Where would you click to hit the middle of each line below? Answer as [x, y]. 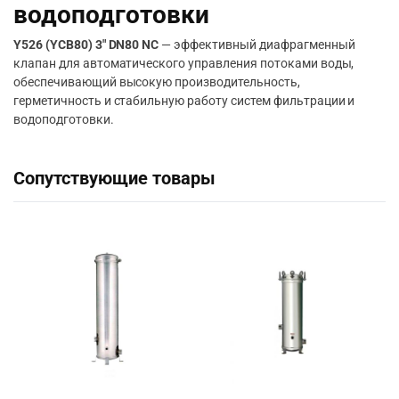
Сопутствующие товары [114, 179]
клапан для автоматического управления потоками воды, [184, 64]
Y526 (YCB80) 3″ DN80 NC [86, 45]
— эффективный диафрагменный [257, 45]
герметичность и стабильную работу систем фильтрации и [184, 101]
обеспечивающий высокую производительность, [157, 82]
